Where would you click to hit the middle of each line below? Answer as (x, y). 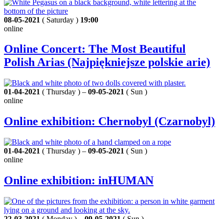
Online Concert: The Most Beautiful (95, 49)
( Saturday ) (60, 20)
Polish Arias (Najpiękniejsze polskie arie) (107, 62)
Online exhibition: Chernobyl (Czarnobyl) (109, 121)
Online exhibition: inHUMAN (79, 181)
